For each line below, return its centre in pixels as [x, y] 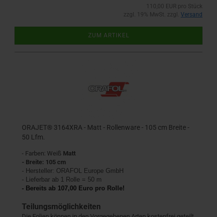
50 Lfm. [33, 137]
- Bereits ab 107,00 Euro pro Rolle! [73, 188]
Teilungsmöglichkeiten [61, 207]
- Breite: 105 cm [44, 162]
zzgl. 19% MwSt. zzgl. [152, 15]
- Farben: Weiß [42, 153]
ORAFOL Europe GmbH [90, 171]
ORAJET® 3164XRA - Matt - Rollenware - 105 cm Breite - [106, 127]
